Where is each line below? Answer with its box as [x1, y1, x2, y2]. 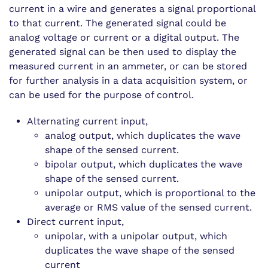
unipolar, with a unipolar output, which [45, 230, 227, 242]
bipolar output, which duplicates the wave [45, 159, 242, 170]
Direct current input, [27, 216, 124, 227]
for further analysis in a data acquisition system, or [9, 75, 248, 86]
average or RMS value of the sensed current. [45, 202, 252, 213]
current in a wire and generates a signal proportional [9, 3, 255, 14]
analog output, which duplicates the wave [45, 130, 240, 141]
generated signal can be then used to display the [9, 46, 236, 57]
